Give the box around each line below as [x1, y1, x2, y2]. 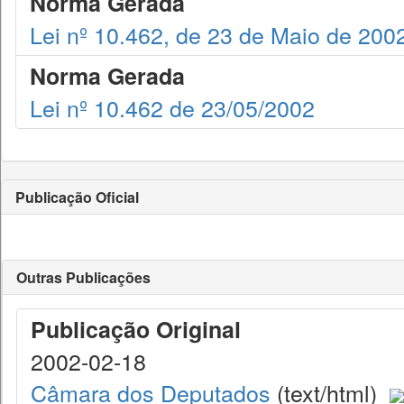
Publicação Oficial [15, 187, 139, 207]
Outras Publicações [16, 267, 151, 288]
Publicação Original [31, 313, 241, 345]
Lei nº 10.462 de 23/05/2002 [30, 91, 315, 124]
